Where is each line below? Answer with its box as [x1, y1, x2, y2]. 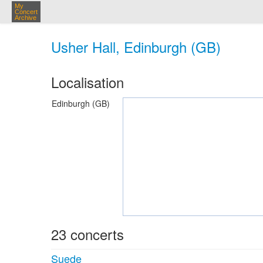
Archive [15, 14, 36, 21]
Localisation [51, 72, 124, 92]
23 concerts [51, 224, 124, 244]
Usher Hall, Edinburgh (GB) [51, 36, 221, 57]
